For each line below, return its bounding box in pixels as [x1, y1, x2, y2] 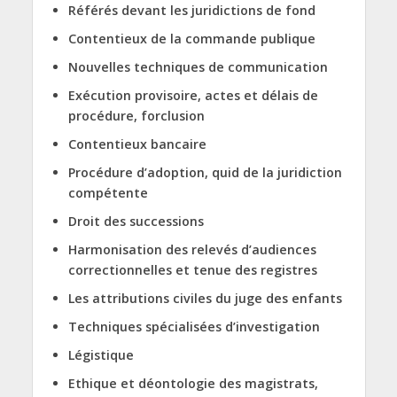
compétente [67, 183, 148, 201]
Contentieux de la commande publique [67, 29, 315, 47]
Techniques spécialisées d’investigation [67, 317, 320, 335]
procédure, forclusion [67, 106, 208, 124]
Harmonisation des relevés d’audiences [67, 240, 316, 258]
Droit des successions [67, 212, 207, 230]
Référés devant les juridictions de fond [67, 2, 315, 19]
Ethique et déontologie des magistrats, [67, 374, 318, 392]
